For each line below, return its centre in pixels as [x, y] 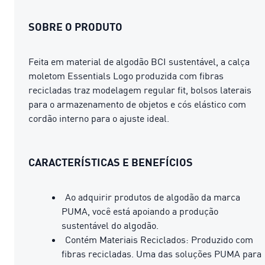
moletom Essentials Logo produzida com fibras [126, 75]
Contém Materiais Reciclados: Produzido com [159, 239]
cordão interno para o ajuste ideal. [99, 118]
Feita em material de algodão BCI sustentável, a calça [139, 61]
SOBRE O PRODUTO [75, 26]
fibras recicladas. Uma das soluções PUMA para [161, 253]
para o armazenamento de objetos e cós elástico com [137, 104]
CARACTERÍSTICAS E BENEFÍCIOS [111, 162]
